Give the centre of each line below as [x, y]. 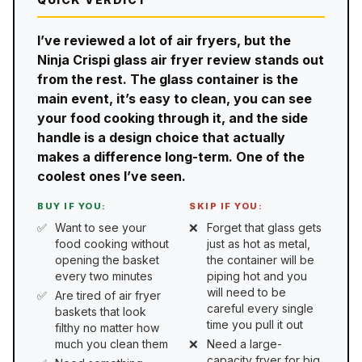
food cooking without [112, 243]
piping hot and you [257, 276]
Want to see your [101, 227]
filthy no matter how [107, 327]
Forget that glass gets [264, 227]
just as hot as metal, [259, 243]
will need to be [246, 292]
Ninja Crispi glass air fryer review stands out [181, 59]
